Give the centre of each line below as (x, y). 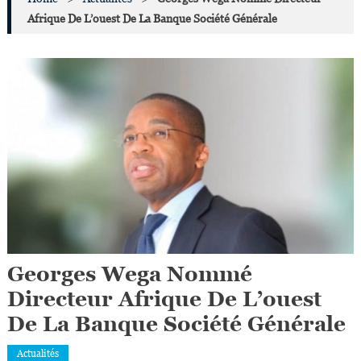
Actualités (37, 353)
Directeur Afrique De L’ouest (164, 299)
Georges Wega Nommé (129, 274)
